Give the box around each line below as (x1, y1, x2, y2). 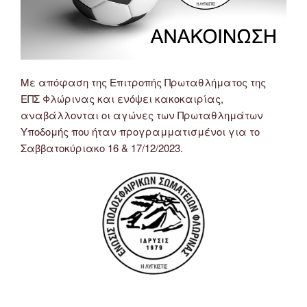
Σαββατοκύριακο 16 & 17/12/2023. (21, 140, 183, 156)
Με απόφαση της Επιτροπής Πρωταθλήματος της (21, 75, 266, 90)
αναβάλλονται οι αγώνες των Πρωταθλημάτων (21, 108, 263, 123)
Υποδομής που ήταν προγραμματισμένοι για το (21, 124, 260, 139)
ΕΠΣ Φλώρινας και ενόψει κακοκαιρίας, (21, 91, 223, 106)
